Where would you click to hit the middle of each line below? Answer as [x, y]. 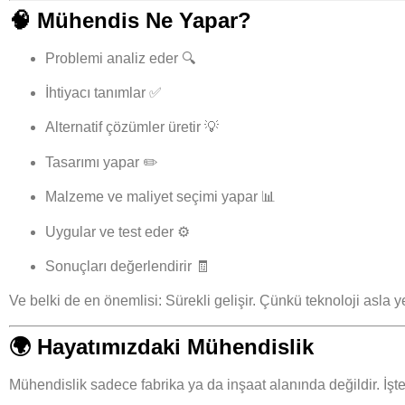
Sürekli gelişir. [211, 301]
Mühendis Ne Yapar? [144, 20]
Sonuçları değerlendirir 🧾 [127, 267]
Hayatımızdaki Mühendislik [175, 346]
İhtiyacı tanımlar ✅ [104, 93]
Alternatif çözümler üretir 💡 [132, 127]
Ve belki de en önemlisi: [87, 301]
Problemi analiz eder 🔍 [120, 58]
